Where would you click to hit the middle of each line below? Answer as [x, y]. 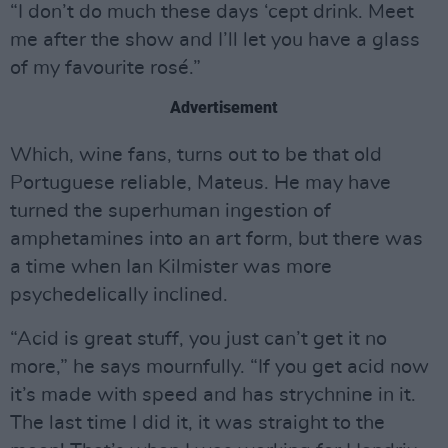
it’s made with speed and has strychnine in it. [213, 395]
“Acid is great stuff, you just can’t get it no [198, 339]
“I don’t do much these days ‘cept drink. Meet [212, 12]
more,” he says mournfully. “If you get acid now [219, 367]
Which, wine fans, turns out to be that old [196, 155]
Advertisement [224, 107]
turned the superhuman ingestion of [170, 211]
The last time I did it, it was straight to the [197, 423]
